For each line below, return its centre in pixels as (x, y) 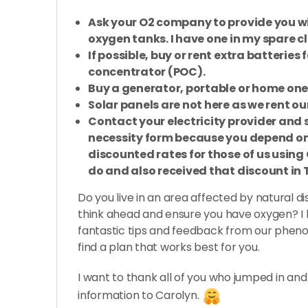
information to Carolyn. (140, 296)
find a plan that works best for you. (169, 247)
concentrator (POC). (147, 72)
